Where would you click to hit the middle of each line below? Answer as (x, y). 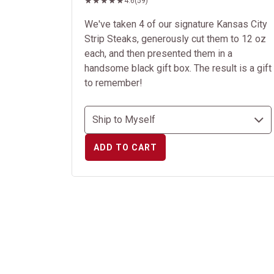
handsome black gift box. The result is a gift (178, 68)
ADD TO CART (125, 147)
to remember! (113, 83)
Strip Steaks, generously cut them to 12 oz (175, 39)
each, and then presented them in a (158, 54)
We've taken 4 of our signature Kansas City (176, 24)
